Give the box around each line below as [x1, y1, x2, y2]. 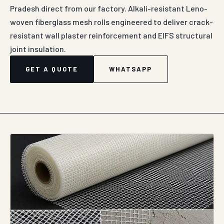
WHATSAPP [108, 65, 152, 73]
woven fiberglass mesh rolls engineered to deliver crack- [10, 17, 213, 26]
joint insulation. [10, 44, 66, 53]
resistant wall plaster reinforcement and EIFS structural [10, 30, 212, 40]
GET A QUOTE [25, 65, 78, 73]
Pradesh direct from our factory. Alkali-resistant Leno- [10, 3, 207, 13]
